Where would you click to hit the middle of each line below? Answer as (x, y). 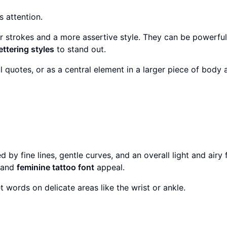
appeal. (109, 167)
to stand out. (80, 49)
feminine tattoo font (55, 167)
